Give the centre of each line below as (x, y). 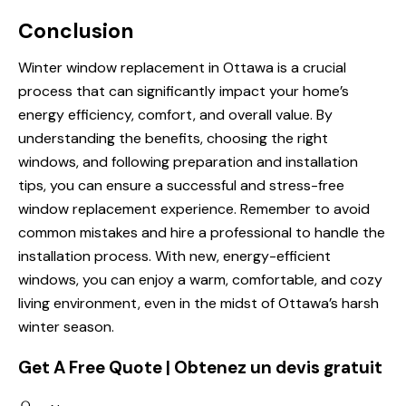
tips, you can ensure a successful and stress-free (181, 186)
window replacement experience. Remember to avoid (194, 209)
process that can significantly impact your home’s (184, 92)
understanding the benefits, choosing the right (173, 139)
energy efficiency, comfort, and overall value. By (175, 115)
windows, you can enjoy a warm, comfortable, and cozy (200, 280)
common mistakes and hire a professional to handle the (202, 233)
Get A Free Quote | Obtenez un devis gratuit (200, 368)
